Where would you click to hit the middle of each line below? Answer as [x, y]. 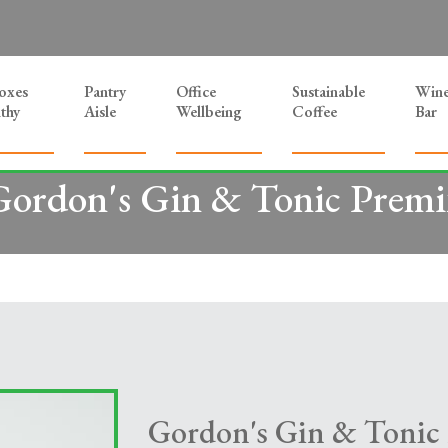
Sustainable [328, 91]
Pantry [105, 91]
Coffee [314, 111]
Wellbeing [209, 111]
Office [196, 91]
